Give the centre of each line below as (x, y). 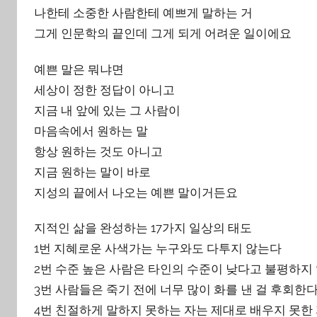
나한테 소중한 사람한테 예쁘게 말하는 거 (143, 13)
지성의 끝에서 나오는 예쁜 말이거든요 (136, 192)
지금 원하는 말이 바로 (92, 172)
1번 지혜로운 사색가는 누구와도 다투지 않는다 (158, 248)
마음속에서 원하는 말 (91, 131)
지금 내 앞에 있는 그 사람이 (107, 110)
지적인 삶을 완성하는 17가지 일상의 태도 (143, 227)
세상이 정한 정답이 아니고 (104, 90)
